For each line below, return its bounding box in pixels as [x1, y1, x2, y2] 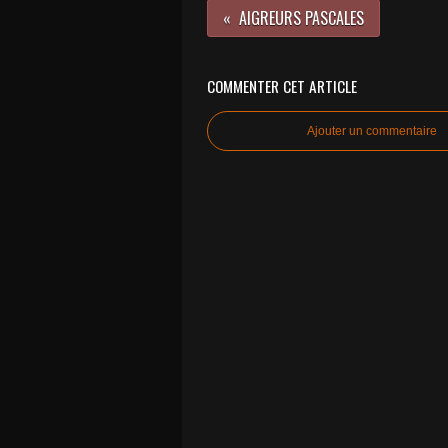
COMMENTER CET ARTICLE [207, 75, 357, 97]
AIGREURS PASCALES [239, 6, 364, 30]
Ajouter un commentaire [307, 124, 437, 138]
